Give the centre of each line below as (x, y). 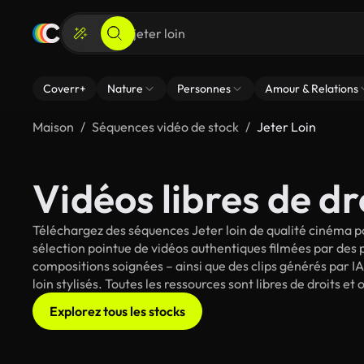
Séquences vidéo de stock (165, 127)
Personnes (204, 89)
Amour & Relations (312, 89)
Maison (53, 127)
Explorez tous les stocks (117, 311)
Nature (125, 89)
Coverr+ (65, 89)
